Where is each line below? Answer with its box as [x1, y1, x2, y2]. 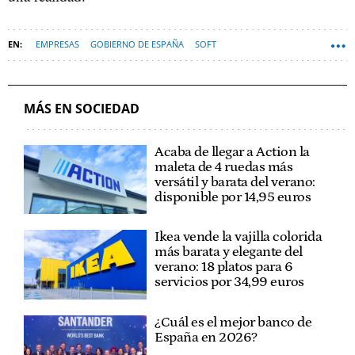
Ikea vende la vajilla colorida [155, 229, 323, 246]
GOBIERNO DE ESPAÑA [90, 37, 184, 50]
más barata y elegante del [155, 244, 303, 261]
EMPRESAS [36, 37, 79, 50]
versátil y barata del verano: [155, 174, 315, 190]
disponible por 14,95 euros [155, 189, 311, 205]
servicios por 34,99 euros [155, 274, 304, 291]
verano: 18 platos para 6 [155, 259, 293, 276]
